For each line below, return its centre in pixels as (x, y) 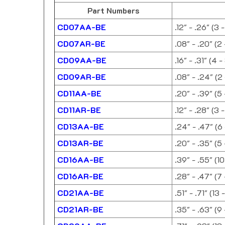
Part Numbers (113, 11)
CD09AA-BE (82, 60)
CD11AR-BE (79, 110)
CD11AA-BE (79, 93)
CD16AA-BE (81, 160)
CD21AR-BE (80, 209)
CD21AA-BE (81, 193)
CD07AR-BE (81, 44)
